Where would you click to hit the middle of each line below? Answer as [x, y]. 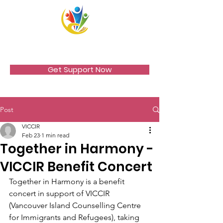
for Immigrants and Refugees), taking [75, 217]
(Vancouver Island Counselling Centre [76, 205]
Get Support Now [80, 69]
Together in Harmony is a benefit [68, 181]
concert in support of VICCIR [60, 193]
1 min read [55, 135]
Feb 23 [31, 135]
